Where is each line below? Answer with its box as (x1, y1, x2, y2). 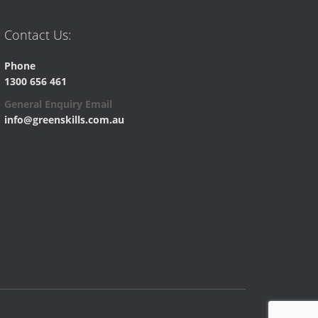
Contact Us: (4, 26, 71, 44)
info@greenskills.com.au (4, 113, 124, 127)
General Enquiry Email (4, 97, 112, 111)
